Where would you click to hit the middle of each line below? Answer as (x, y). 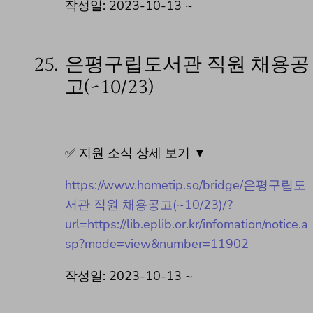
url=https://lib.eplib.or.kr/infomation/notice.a (187, 225)
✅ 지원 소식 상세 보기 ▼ (136, 153)
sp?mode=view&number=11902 (157, 244)
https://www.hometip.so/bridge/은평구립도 (185, 185)
